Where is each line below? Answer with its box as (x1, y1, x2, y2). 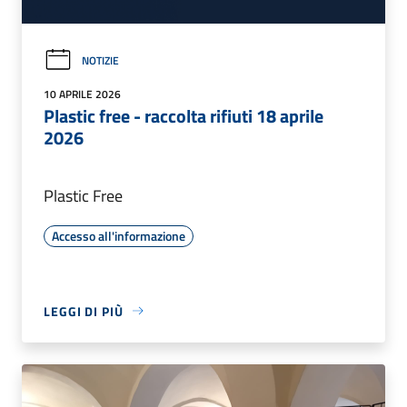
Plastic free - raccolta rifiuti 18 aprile (44, 101, 323, 130)
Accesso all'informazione (52, 225, 185, 245)
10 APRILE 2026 (44, 84, 121, 103)
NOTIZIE (82, 51, 119, 69)
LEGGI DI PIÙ (44, 301, 124, 321)
